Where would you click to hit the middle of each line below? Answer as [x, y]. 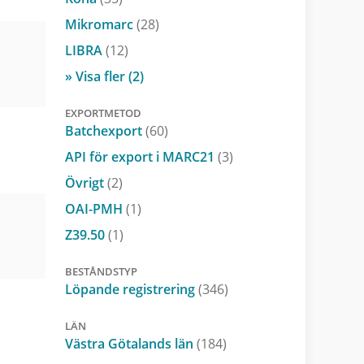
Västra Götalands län [130, 343]
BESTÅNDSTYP [101, 271]
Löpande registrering [131, 289]
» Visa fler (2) [104, 76]
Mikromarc [100, 24]
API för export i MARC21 [141, 156]
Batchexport [105, 130]
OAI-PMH [95, 208]
